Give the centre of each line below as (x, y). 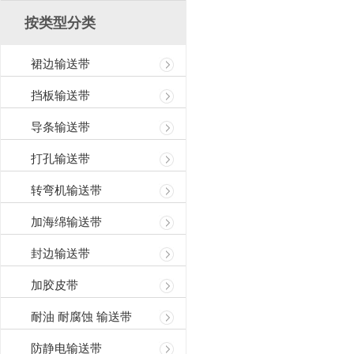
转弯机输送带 (66, 190)
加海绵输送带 (66, 222)
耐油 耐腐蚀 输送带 (81, 317)
